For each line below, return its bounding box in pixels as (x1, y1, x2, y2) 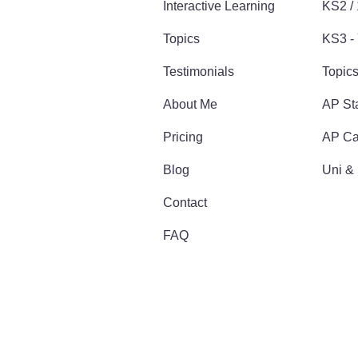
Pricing (163, 129, 204, 144)
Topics (163, 31, 201, 46)
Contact (163, 195, 208, 209)
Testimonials (163, 64, 235, 78)
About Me (163, 97, 218, 111)
